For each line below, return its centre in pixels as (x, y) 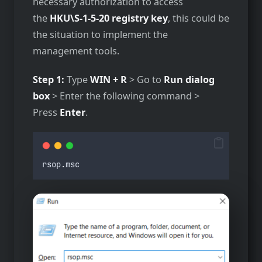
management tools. (76, 51)
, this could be (199, 18)
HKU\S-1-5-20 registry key (109, 18)
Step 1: (50, 79)
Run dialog (189, 79)
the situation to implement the (100, 35)
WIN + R (110, 79)
